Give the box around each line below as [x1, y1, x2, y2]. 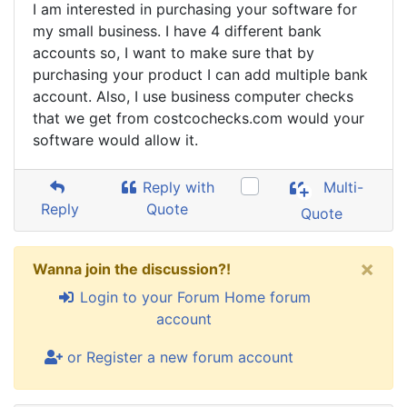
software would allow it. [33, 131, 198, 149]
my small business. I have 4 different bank [33, 22, 322, 40]
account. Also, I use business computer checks [33, 87, 353, 105]
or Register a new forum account [63, 348, 293, 366]
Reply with [138, 178, 215, 196]
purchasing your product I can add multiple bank [33, 65, 368, 84]
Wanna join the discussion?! [33, 260, 231, 278]
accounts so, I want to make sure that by [33, 44, 314, 62]
